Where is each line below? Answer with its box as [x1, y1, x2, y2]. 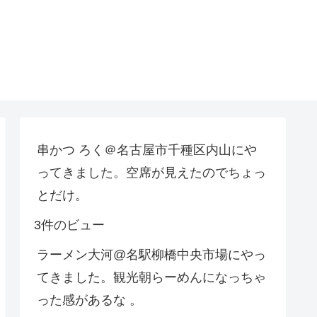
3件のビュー [34, 217, 105, 232]
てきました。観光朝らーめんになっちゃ [37, 270, 266, 284]
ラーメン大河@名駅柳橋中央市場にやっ [37, 247, 266, 262]
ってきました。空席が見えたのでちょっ [37, 165, 266, 180]
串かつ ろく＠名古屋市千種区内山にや [37, 142, 257, 157]
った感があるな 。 [37, 292, 142, 307]
